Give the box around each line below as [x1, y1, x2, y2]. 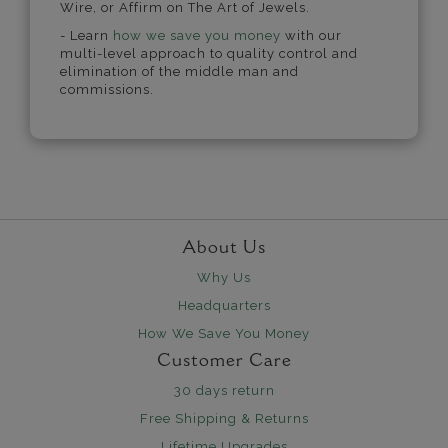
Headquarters [177, 297, 271, 313]
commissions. [60, 81, 154, 97]
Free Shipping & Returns [139, 410, 309, 426]
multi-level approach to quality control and [60, 45, 358, 61]
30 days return [173, 382, 275, 398]
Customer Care [156, 352, 292, 371]
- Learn [60, 27, 113, 43]
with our [281, 27, 342, 43]
